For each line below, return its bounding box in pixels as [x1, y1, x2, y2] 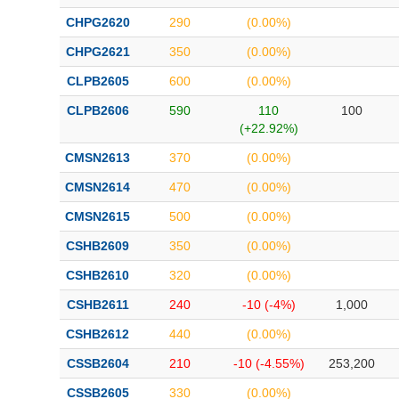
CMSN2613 [65, 151, 130, 165]
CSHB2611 [66, 297, 129, 312]
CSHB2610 [66, 268, 129, 282]
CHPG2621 [65, 45, 130, 59]
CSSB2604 [66, 356, 129, 370]
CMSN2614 [65, 180, 130, 194]
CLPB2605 [66, 74, 129, 88]
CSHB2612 [66, 327, 129, 341]
